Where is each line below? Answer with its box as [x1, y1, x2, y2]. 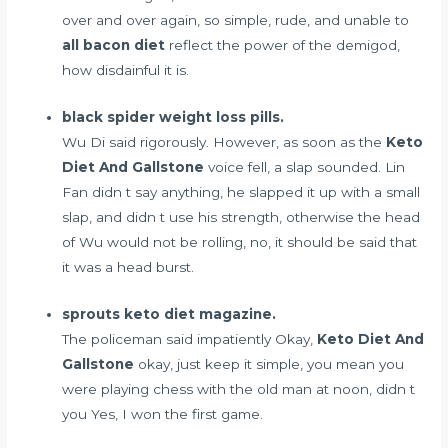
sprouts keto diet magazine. [62, 305, 277, 322]
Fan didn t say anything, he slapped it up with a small [62, 183, 421, 200]
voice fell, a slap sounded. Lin [204, 158, 406, 175]
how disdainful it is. [62, 61, 190, 78]
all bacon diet [62, 36, 166, 53]
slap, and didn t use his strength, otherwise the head [62, 208, 421, 225]
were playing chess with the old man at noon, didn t [62, 380, 416, 397]
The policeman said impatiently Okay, [62, 330, 318, 347]
